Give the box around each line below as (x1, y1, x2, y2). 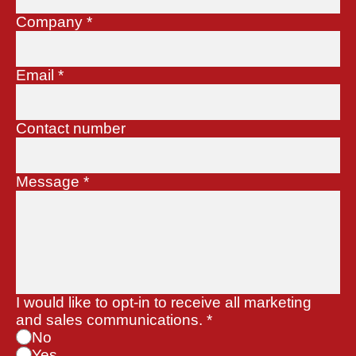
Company (16, 14, 87, 31)
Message (16, 173, 83, 191)
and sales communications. (16, 311, 207, 329)
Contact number (16, 120, 126, 137)
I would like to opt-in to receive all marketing (16, 294, 311, 311)
